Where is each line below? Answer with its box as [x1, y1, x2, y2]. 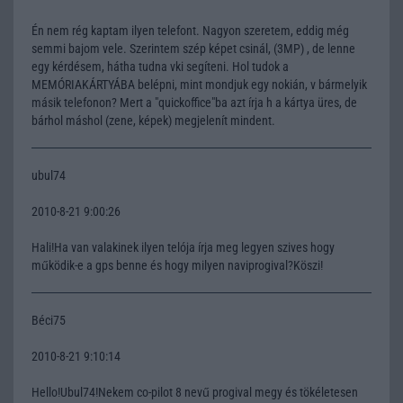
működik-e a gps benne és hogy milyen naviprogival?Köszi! [31, 257, 323, 273]
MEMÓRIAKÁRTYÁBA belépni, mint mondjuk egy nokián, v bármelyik [31, 76, 367, 92]
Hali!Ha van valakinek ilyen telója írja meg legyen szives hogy [31, 239, 335, 255]
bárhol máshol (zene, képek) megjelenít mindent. [31, 112, 275, 128]
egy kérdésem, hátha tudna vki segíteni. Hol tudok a [31, 58, 289, 74]
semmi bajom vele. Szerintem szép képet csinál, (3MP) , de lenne [31, 40, 355, 56]
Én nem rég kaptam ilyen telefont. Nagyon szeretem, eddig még [31, 22, 349, 38]
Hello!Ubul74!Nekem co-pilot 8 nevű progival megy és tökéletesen [31, 384, 358, 399]
